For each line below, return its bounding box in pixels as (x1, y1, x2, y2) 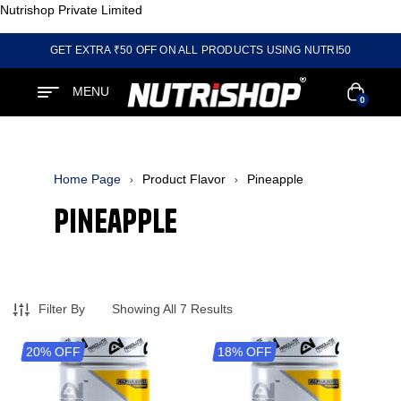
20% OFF (26, 344, 81, 359)
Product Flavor (142, 171, 226, 186)
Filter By (38, 301, 85, 316)
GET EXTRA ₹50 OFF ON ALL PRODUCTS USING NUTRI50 (49, 44, 352, 56)
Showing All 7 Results (112, 302, 233, 317)
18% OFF (218, 344, 272, 359)
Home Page (54, 171, 121, 186)
